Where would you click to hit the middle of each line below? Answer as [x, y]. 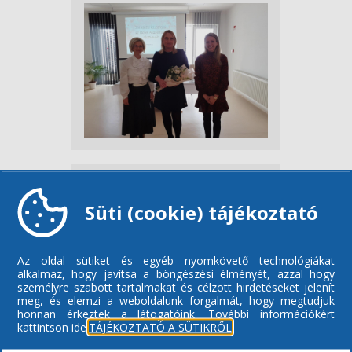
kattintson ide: [53, 327]
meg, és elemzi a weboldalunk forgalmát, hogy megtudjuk [176, 300]
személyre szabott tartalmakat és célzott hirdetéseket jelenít [176, 287]
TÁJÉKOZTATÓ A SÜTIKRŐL [160, 327]
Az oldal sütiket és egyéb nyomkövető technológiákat [176, 260]
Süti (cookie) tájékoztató [202, 212]
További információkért [272, 313]
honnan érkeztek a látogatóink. [108, 313]
